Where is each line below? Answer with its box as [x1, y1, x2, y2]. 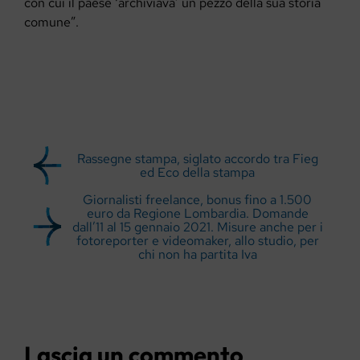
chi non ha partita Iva [137, 245, 257, 263]
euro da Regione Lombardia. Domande [86, 204, 309, 222]
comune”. [24, 13, 79, 31]
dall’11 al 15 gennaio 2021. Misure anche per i [72, 218, 323, 235]
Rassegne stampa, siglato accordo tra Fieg [76, 149, 318, 167]
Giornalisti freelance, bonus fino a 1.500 [83, 190, 313, 208]
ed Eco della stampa [140, 163, 256, 181]
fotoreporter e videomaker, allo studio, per [76, 231, 319, 249]
